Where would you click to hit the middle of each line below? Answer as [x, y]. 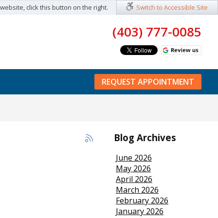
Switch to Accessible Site [172, 7]
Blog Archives [145, 137]
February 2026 [142, 201]
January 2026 [139, 211]
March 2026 [137, 190]
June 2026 [134, 158]
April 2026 [134, 179]
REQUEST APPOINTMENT [148, 82]
